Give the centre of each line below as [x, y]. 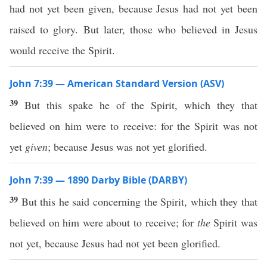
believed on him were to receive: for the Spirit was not [133, 126]
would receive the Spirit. [62, 50]
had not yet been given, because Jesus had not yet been [133, 8]
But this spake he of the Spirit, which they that [141, 105]
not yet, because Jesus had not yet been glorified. [115, 243]
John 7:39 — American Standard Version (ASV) [117, 83]
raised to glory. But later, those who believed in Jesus [133, 29]
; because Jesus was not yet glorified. [128, 147]
